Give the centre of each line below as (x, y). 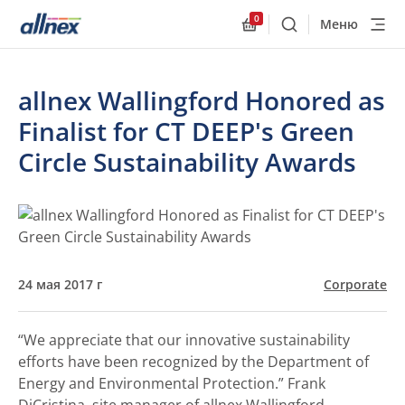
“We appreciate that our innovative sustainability (184, 340)
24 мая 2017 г (60, 284)
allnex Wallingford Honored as (202, 100)
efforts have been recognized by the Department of (193, 362)
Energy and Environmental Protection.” (153, 383)
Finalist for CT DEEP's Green (186, 131)
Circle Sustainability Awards (187, 162)
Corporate (355, 284)
